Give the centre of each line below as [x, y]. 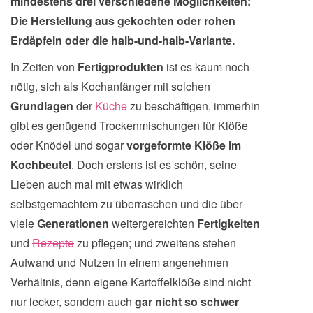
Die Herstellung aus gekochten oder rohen [123, 21]
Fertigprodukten [122, 67]
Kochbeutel [41, 165]
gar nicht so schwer [187, 301]
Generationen [74, 223]
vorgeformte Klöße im [184, 145]
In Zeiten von [44, 67]
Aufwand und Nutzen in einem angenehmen [119, 262]
